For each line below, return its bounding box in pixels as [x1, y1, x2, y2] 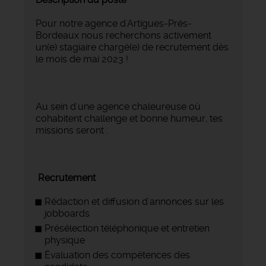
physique [45, 234, 85, 246]
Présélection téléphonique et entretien [45, 222, 210, 234]
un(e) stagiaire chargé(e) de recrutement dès [36, 41, 229, 53]
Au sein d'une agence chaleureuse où [36, 100, 201, 112]
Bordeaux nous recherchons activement [36, 29, 211, 41]
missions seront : [36, 124, 108, 136]
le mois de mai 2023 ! [36, 53, 128, 65]
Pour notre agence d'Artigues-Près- [36, 17, 192, 29]
